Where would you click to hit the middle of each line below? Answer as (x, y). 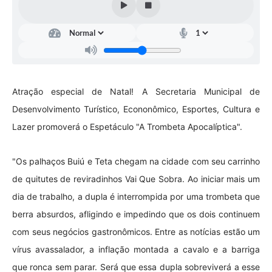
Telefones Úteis (39, 25)
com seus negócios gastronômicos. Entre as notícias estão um (136, 232)
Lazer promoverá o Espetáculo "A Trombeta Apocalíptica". (127, 127)
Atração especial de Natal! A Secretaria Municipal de (136, 92)
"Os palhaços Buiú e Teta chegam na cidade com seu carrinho (136, 161)
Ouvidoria (30, 73)
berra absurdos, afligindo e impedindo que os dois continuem (136, 214)
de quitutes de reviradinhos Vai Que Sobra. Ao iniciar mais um (136, 179)
